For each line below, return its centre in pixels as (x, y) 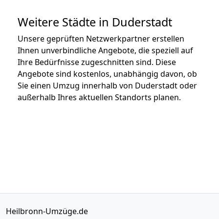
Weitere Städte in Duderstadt (95, 22)
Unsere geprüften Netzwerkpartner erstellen (101, 38)
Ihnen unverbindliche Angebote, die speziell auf (105, 50)
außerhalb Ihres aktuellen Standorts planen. (99, 97)
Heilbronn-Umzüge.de (47, 211)
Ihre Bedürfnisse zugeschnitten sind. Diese (97, 62)
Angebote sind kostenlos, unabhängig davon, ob (107, 74)
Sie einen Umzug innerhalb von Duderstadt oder (107, 85)
